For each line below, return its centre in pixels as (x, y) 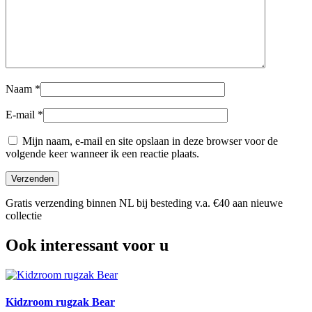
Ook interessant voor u (87, 245)
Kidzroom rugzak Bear (60, 302)
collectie (24, 216)
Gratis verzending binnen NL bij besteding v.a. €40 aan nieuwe (144, 203)
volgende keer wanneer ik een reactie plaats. (102, 154)
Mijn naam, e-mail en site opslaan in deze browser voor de (150, 141)
